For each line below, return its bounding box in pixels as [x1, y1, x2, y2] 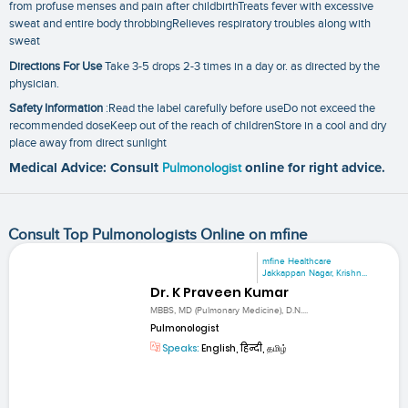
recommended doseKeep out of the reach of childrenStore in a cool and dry [9, 118, 386, 134]
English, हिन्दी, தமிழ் [199, 342, 288, 356]
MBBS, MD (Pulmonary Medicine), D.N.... [150, 305, 309, 317]
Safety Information [9, 101, 103, 117]
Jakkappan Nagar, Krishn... [262, 267, 368, 279]
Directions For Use [9, 58, 102, 74]
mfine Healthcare [262, 255, 332, 267]
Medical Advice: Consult [9, 161, 162, 176]
